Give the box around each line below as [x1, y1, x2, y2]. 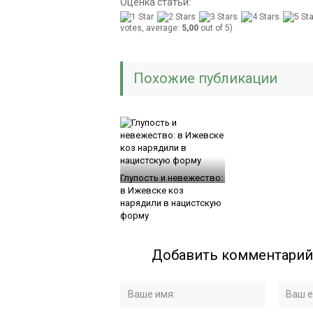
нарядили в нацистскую [120, 197, 221, 208]
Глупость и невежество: [120, 172, 223, 183]
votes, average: [120, 22, 182, 33]
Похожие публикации [133, 69, 277, 87]
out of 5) [198, 22, 233, 33]
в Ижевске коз [120, 184, 184, 196]
